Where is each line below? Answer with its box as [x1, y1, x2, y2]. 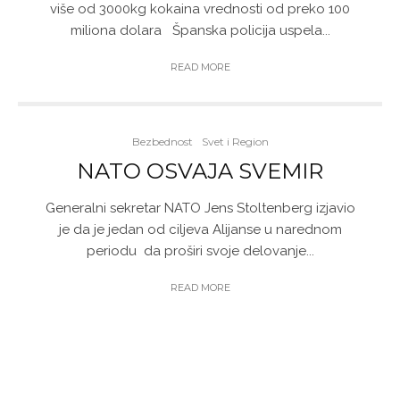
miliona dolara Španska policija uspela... [70, 22, 330, 38]
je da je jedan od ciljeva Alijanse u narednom [58, 221, 342, 237]
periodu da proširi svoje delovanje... [86, 243, 314, 259]
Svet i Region [201, 135, 269, 148]
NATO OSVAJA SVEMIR [77, 158, 323, 184]
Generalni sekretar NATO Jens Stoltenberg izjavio [45, 200, 355, 216]
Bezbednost [131, 135, 193, 148]
